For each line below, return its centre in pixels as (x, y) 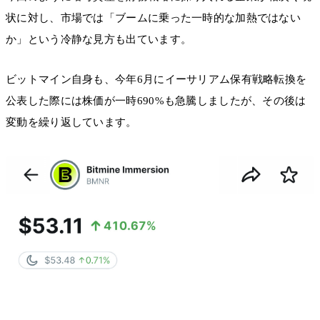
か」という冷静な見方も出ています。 (99, 39)
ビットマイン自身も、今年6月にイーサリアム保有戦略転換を (156, 80)
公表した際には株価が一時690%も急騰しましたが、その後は (156, 101)
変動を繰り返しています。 (71, 122)
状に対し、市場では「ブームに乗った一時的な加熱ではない (154, 17)
